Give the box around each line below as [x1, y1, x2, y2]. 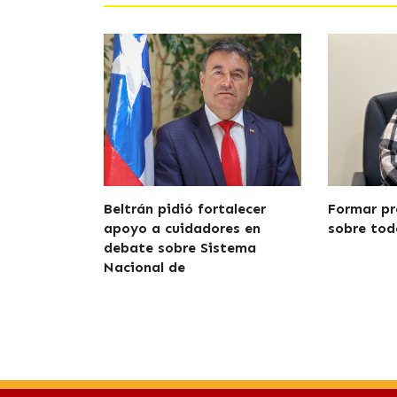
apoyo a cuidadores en [104, 220, 261, 237]
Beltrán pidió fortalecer [104, 200, 266, 218]
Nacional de [104, 259, 185, 276]
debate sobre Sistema [104, 239, 256, 257]
